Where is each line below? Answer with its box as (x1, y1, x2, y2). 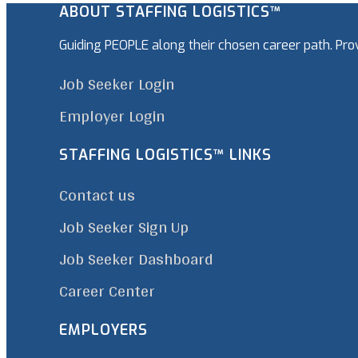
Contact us (59, 180, 136, 209)
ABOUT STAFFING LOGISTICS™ (59, 2, 282, 22)
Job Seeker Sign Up (59, 212, 189, 241)
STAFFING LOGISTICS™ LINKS (59, 145, 272, 165)
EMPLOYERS (59, 320, 149, 340)
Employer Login (59, 101, 165, 130)
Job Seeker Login (59, 69, 175, 98)
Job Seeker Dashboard (59, 244, 214, 273)
